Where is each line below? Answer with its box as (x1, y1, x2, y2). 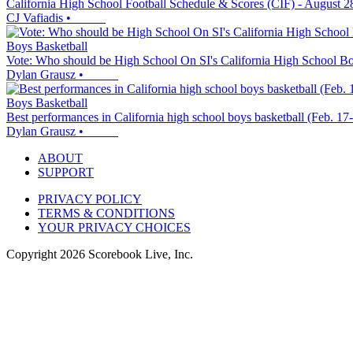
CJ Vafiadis (6, 11, 63, 25)
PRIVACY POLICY (38, 192, 142, 206)
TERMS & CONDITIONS (38, 206, 175, 221)
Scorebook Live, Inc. (85, 247, 193, 262)
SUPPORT (38, 165, 94, 180)
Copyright (6, 247, 60, 262)
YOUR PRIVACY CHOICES (38, 221, 191, 235)
